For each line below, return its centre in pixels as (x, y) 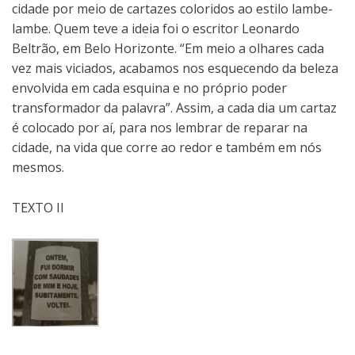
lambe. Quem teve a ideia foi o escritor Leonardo (156, 28)
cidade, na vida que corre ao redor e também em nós (167, 147)
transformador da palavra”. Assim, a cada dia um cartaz (174, 107)
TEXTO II (38, 207)
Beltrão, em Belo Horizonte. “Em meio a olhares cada (168, 48)
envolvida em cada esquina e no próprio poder (149, 88)
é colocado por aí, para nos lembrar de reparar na (160, 127)
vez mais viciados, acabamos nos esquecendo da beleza (175, 68)
